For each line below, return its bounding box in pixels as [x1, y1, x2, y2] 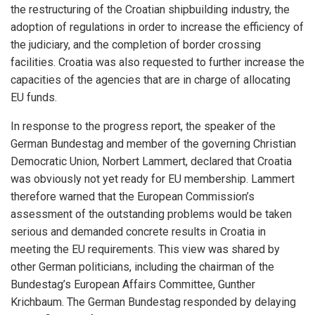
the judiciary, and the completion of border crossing [11, 38, 261, 51]
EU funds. [11, 91, 57, 104]
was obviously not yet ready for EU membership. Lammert [11, 172, 295, 186]
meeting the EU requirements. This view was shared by [11, 243, 280, 256]
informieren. [235, 197, 292, 209]
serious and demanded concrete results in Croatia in [11, 225, 266, 238]
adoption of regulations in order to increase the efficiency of [11, 20, 304, 34]
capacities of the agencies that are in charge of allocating [11, 73, 290, 86]
